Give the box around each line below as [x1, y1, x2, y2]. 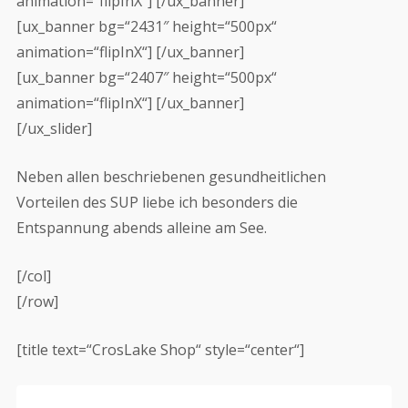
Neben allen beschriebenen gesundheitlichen [15, 167, 326, 187]
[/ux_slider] [15, 118, 92, 138]
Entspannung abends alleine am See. [15, 218, 267, 238]
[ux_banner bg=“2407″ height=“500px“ [15, 67, 277, 87]
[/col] [15, 266, 51, 286]
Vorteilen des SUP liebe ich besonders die [15, 192, 298, 212]
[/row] [15, 291, 58, 311]
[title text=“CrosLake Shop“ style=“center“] [15, 340, 304, 360]
